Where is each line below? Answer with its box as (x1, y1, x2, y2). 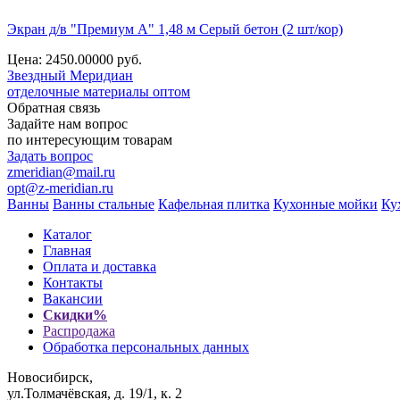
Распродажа (43, 322, 115, 338)
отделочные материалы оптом (7, 83, 190, 99)
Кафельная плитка (158, 196, 270, 212)
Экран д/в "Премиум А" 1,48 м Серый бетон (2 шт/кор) (7, 21, 343, 37)
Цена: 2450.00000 (7, 51, 117, 67)
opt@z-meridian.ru (7, 179, 113, 196)
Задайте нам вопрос (7, 115, 128, 131)
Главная (43, 242, 91, 258)
